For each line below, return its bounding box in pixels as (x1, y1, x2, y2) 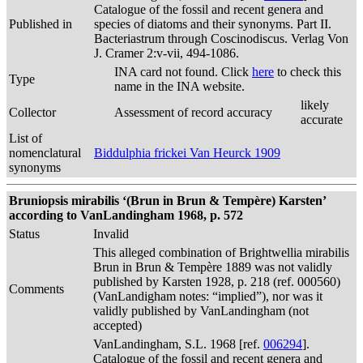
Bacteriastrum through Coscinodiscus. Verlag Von (94, 32, 348, 45)
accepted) (93, 318, 142, 332)
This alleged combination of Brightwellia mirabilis (93, 246, 349, 259)
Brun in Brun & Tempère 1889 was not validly (93, 260, 332, 274)
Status (9, 227, 40, 241)
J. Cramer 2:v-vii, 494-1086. (94, 46, 239, 60)
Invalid (93, 227, 129, 241)
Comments (9, 282, 64, 296)
